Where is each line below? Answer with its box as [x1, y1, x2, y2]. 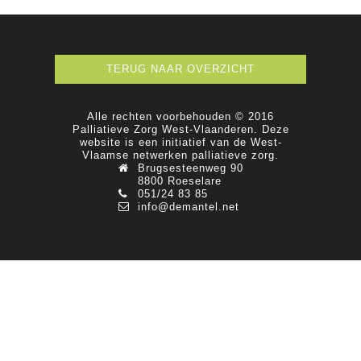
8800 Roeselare [137, 174, 222, 187]
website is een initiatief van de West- [79, 135, 282, 148]
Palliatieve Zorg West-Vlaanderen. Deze [72, 122, 289, 135]
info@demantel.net [137, 200, 239, 213]
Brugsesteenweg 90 [137, 161, 243, 174]
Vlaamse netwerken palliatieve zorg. [82, 148, 279, 161]
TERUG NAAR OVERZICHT [106, 62, 255, 75]
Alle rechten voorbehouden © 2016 [87, 110, 274, 122]
